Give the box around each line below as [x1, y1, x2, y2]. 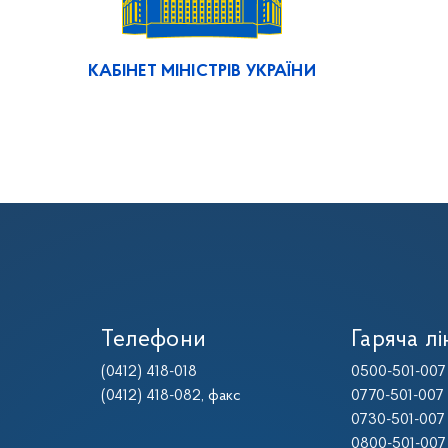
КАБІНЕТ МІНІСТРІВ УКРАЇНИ [87, 63, 316, 80]
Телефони [101, 328, 207, 352]
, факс [201, 388, 242, 404]
